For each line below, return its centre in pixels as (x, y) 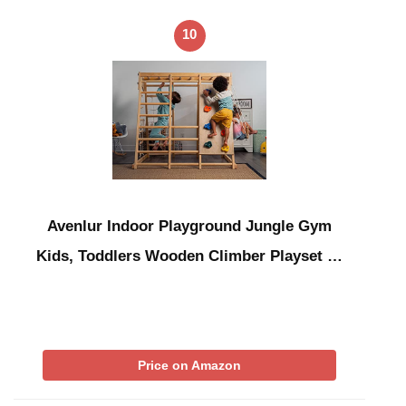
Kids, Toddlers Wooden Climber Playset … (189, 256)
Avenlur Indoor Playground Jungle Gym (189, 226)
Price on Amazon (189, 365)
